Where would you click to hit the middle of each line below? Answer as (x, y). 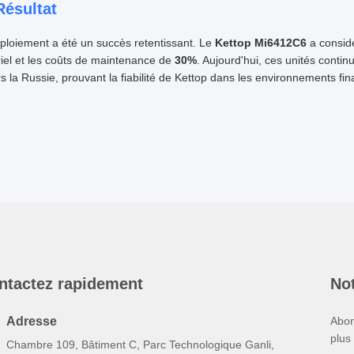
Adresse (32, 321)
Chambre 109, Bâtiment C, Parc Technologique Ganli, (140, 344)
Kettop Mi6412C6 (260, 42)
